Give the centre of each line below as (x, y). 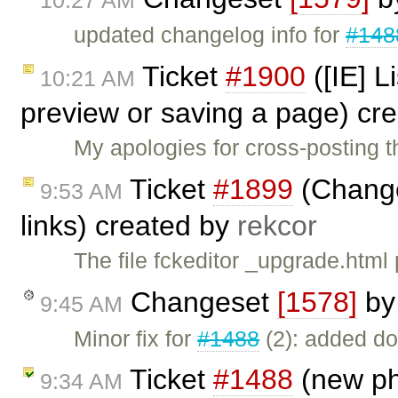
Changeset (200, 302)
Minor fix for (136, 338)
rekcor (277, 225)
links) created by (129, 225)
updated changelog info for (210, 35)
